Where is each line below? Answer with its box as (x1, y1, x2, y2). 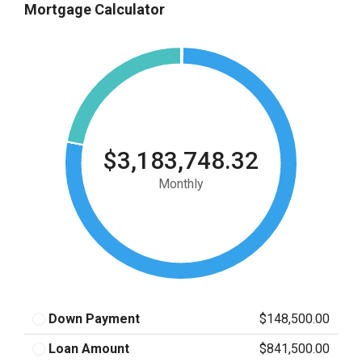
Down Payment (48, 311, 140, 326)
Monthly (158, 176, 204, 192)
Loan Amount (48, 341, 129, 356)
